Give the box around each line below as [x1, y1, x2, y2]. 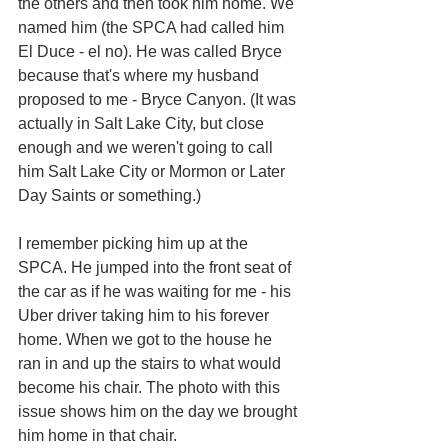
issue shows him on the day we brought [18, 402, 301, 420]
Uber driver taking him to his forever [18, 306, 273, 324]
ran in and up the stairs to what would [18, 354, 285, 372]
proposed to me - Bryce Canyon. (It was [18, 90, 300, 108]
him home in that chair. [18, 426, 181, 444]
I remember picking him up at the [18, 234, 252, 252]
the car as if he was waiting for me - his [18, 282, 295, 300]
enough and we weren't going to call [18, 138, 277, 156]
